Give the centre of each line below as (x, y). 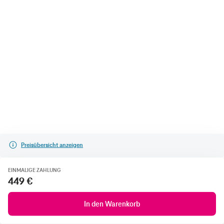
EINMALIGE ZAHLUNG (34, 170)
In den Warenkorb (112, 204)
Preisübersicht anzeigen (52, 145)
